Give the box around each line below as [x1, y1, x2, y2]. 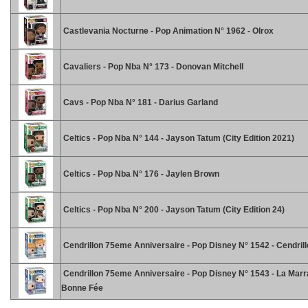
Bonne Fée [61, 283, 103, 293]
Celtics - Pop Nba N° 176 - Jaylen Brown [61, 169, 219, 179]
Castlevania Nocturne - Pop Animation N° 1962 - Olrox [61, 26, 274, 36]
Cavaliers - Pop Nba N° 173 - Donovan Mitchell [61, 62, 243, 71]
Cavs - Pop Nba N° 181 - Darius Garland [61, 98, 218, 107]
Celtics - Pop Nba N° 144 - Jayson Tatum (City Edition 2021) [61, 133, 294, 143]
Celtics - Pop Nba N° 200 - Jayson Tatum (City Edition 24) [61, 205, 285, 214]
